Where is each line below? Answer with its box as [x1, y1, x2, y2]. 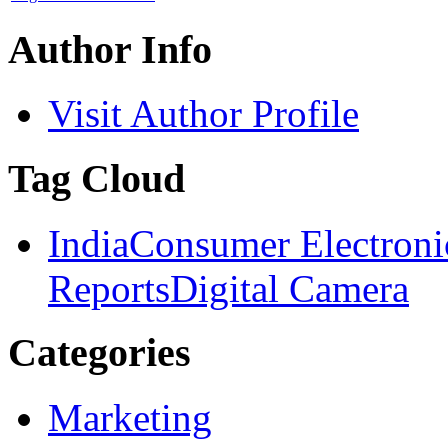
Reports [48, 266, 170, 310]
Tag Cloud [8, 155, 185, 201]
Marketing [48, 396, 212, 440]
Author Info [8, 26, 212, 72]
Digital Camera [170, 266, 409, 310]
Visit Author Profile [48, 92, 359, 136]
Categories [8, 330, 191, 376]
